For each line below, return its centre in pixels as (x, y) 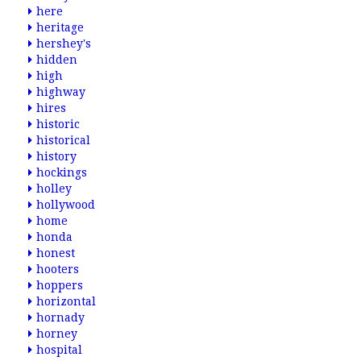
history (56, 156)
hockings (62, 172)
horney (57, 334)
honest (56, 253)
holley (54, 189)
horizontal (66, 301)
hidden (57, 60)
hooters (58, 269)
